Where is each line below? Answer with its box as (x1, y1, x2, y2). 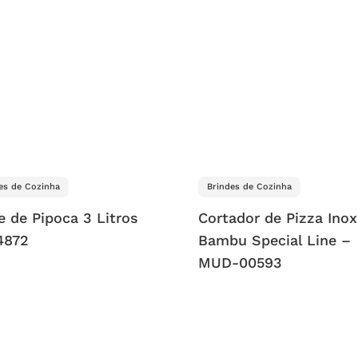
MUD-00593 (198, 254, 283, 272)
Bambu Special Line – (198, 232, 352, 249)
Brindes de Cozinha (207, 181, 292, 193)
